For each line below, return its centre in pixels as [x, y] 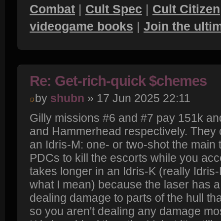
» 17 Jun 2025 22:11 [137, 98]
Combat [52, 9]
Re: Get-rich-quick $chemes [118, 81]
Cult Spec [114, 9]
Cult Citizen [186, 9]
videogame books [81, 26]
